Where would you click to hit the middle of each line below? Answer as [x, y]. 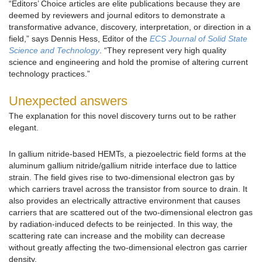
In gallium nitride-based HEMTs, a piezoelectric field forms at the [127, 154]
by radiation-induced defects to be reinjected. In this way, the [121, 224]
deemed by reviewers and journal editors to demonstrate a [117, 15]
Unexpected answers [68, 101]
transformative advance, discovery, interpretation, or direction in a [130, 27]
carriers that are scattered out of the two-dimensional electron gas [131, 213]
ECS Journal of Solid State [199, 39]
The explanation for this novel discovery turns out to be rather [123, 116]
